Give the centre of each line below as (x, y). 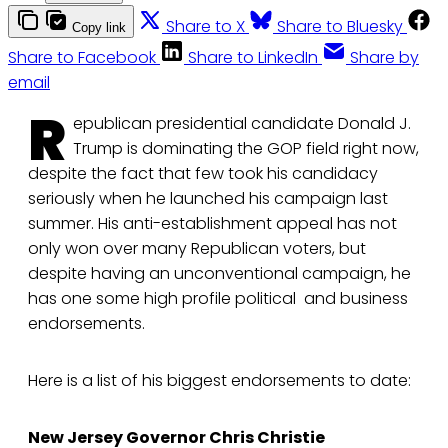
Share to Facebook (82, 58)
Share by (384, 58)
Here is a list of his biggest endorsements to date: (219, 381)
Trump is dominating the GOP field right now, (246, 149)
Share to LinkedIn (253, 58)
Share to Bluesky (340, 27)
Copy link (99, 28)
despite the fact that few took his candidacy (203, 174)
